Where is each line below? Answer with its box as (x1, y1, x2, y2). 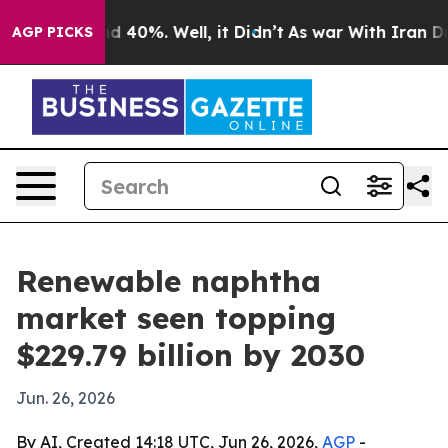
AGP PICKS (12, 23, 93, 41)
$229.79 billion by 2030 (16, 336, 365, 374)
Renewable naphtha (16, 262, 321, 300)
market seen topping (16, 299, 336, 337)
